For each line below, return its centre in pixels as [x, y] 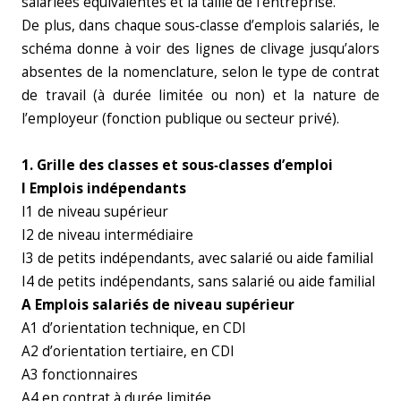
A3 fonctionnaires [80, 375]
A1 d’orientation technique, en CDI [134, 328]
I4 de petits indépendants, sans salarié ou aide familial [198, 282]
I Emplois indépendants [104, 188]
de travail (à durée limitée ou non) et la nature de [200, 95]
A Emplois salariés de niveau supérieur [158, 305]
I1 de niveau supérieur [95, 212]
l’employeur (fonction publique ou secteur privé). [180, 119]
